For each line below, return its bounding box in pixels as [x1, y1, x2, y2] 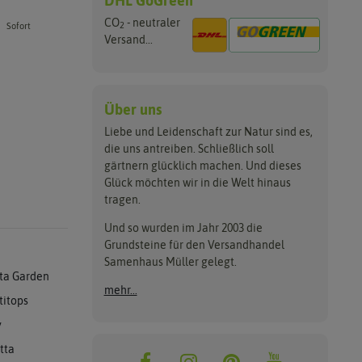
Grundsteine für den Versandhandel [103, 238, 284, 251]
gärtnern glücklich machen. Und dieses [103, 158, 301, 172]
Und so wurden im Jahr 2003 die [103, 221, 263, 234]
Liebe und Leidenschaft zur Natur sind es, [103, 124, 313, 138]
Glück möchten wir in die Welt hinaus [103, 175, 291, 189]
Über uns [103, 101, 162, 118]
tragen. [103, 192, 141, 206]
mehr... [103, 283, 137, 297]
